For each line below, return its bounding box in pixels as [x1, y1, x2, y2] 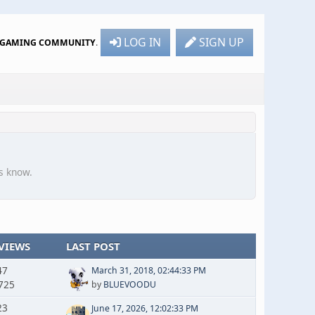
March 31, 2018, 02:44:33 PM [91, 264, 206, 276]
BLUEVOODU [103, 278, 156, 290]
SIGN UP [199, 34, 244, 50]
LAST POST [65, 238, 120, 253]
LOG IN [124, 34, 161, 50]
